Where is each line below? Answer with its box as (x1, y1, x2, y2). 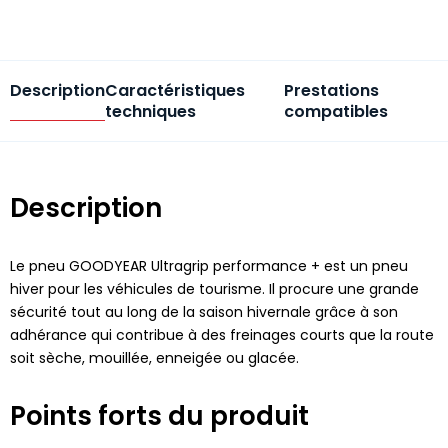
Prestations (283, 78, 379, 102)
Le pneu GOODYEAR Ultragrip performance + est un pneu (10, 255, 408, 276)
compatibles (283, 99, 388, 123)
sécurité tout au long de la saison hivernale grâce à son (10, 301, 398, 322)
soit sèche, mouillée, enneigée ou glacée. (10, 347, 299, 368)
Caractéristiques (105, 78, 245, 102)
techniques (105, 99, 196, 123)
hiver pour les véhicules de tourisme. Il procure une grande (10, 278, 419, 299)
